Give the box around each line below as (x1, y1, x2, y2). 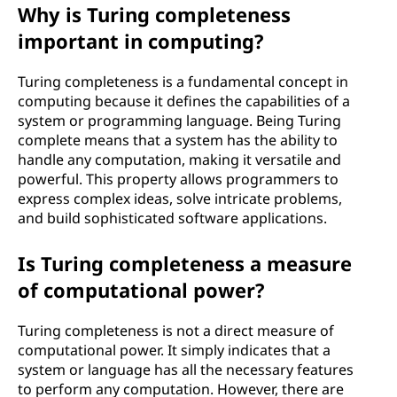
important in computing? (18, 27, 264, 54)
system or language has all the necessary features (18, 360, 354, 379)
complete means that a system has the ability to (18, 130, 338, 150)
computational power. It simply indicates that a (18, 340, 331, 360)
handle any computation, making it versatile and (18, 150, 341, 169)
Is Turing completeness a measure (18, 250, 352, 276)
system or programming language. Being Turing (18, 111, 341, 130)
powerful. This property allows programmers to (18, 169, 339, 189)
